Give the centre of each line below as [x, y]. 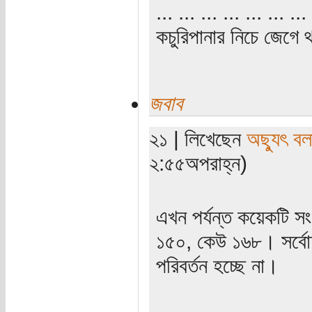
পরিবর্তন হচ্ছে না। [217, 265]
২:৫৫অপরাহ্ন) [198, 163]
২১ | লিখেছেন [197, 138]
